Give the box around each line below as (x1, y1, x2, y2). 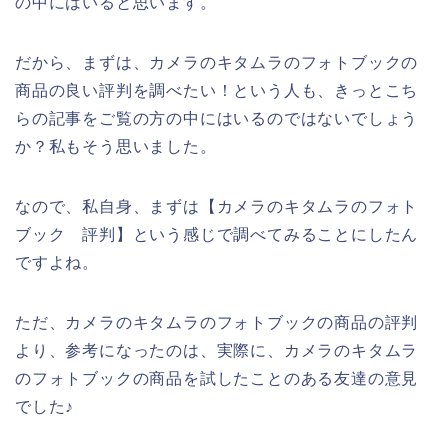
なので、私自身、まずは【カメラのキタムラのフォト (15, 197, 419, 215)
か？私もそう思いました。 (15, 137, 217, 155)
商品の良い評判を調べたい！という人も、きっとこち (15, 81, 419, 99)
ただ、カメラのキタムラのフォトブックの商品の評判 (15, 313, 419, 331)
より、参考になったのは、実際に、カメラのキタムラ (15, 341, 419, 359)
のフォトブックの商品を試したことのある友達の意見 (15, 369, 419, 387)
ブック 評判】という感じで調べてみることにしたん (15, 225, 419, 243)
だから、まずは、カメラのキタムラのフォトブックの (15, 53, 419, 71)
